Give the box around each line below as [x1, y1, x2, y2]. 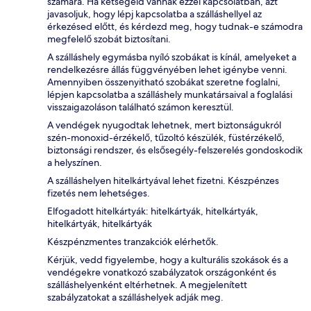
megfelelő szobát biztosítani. [47, 33, 171, 46]
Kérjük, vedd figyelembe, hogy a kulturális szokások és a [47, 253, 288, 267]
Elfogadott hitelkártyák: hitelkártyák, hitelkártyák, [47, 205, 258, 218]
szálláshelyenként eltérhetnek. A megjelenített [47, 278, 247, 292]
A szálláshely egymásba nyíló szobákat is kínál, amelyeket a [47, 51, 296, 64]
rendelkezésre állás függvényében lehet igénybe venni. [47, 63, 287, 76]
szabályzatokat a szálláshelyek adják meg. [47, 291, 224, 304]
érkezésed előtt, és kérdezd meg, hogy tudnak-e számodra [47, 20, 303, 33]
